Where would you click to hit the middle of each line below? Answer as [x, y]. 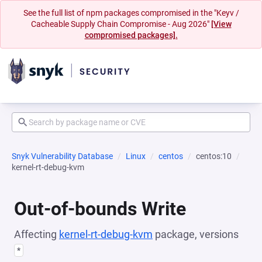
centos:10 [214, 156]
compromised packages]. [131, 35]
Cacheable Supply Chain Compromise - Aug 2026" [121, 24]
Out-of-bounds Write [100, 209]
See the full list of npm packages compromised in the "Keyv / [131, 13]
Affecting [37, 234]
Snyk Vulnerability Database [62, 156]
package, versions [196, 234]
